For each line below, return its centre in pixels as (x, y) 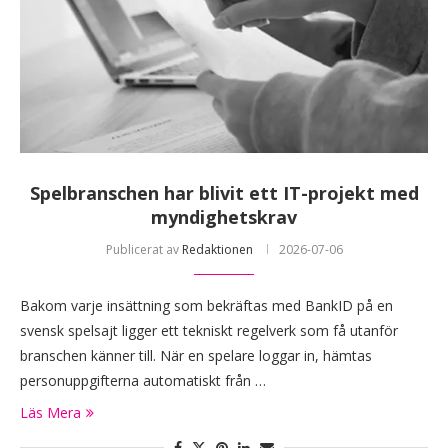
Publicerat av (143, 249)
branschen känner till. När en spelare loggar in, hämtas (196, 355)
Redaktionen (217, 249)
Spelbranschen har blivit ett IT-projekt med (224, 192)
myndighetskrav (224, 216)
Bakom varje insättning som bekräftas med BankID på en (206, 305)
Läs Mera (50, 412)
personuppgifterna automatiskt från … (143, 380)
